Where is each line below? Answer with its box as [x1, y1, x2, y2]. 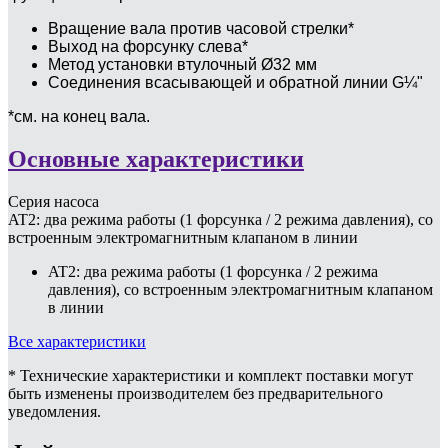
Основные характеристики [8, 145, 304, 172]
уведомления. [8, 402, 101, 420]
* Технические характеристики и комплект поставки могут [8, 366, 413, 384]
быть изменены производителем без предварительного [8, 384, 383, 402]
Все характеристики [8, 332, 146, 350]
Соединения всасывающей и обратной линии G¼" [48, 73, 423, 91]
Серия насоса [8, 192, 99, 210]
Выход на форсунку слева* [48, 37, 248, 55]
